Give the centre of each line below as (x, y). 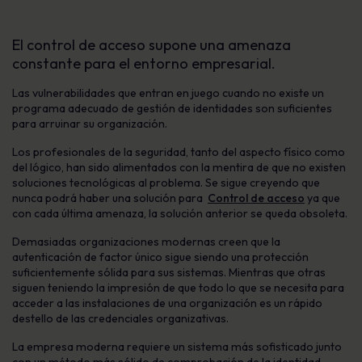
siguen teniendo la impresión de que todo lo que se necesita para (178, 288)
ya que (322, 198)
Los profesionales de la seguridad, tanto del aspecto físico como (179, 152)
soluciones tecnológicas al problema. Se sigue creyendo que (166, 183)
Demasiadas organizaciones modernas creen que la (146, 242)
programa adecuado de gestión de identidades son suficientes (172, 108)
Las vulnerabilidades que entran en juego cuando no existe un (168, 93)
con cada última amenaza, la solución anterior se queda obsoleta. (180, 213)
